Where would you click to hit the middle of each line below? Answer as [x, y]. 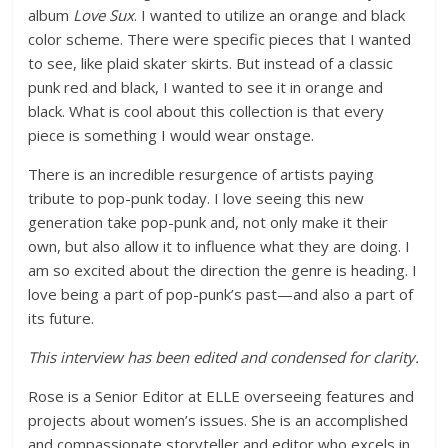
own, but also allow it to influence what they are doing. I [219, 245]
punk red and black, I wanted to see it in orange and [206, 86]
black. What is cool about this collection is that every [206, 110]
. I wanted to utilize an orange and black [270, 14]
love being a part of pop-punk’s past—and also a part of [221, 293]
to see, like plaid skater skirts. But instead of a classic [211, 62]
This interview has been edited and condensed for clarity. [224, 356]
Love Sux [104, 14]
